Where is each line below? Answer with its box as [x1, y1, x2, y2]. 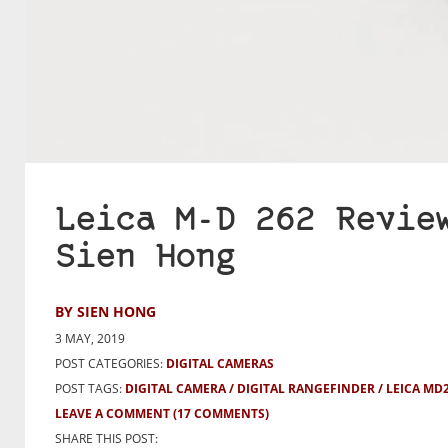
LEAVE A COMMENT [55, 405, 170, 423]
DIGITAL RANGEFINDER [237, 380, 375, 398]
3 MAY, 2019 [55, 330, 125, 348]
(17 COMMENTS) [173, 405, 269, 423]
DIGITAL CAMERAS [166, 355, 274, 373]
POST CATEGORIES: [55, 355, 163, 373]
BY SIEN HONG [55, 302, 156, 322]
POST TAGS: [55, 380, 125, 398]
